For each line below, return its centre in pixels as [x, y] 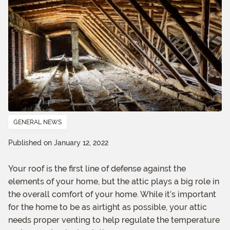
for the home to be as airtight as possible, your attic [108, 207]
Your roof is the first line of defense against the [97, 169]
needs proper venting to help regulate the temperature [114, 220]
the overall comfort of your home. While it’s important [112, 195]
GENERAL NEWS [37, 122]
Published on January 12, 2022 [58, 143]
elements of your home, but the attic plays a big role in [114, 182]
